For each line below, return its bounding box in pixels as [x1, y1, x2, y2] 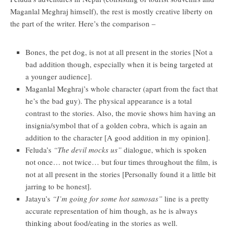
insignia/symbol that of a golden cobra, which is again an [25, 120, 207, 130]
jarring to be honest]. [25, 181, 92, 191]
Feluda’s [25, 144, 53, 155]
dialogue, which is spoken [122, 144, 207, 155]
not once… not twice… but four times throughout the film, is [25, 156, 217, 167]
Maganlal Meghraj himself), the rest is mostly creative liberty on [10, 6, 213, 16]
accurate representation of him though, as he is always [25, 205, 197, 216]
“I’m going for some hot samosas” [52, 193, 162, 204]
